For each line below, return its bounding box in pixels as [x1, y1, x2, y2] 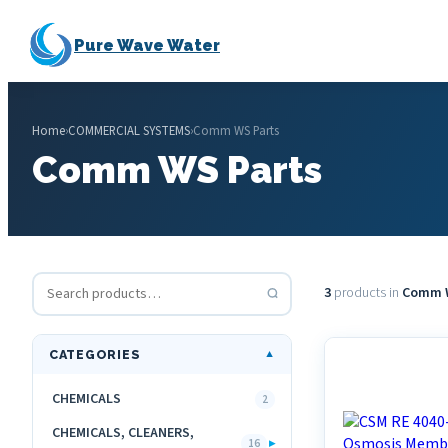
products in [331, 282, 402, 303]
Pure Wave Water [74, 35, 220, 55]
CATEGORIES [49, 347, 141, 362]
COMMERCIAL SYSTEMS [68, 122, 190, 140]
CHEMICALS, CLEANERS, [52, 423, 194, 443]
